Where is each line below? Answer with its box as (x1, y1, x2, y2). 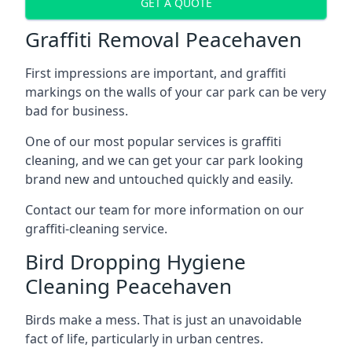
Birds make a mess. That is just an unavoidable (25, 310, 302, 328)
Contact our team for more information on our (25, 200, 304, 218)
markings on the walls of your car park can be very (25, 82, 326, 101)
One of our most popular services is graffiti (25, 132, 281, 150)
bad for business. (25, 101, 128, 119)
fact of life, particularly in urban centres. (25, 329, 263, 347)
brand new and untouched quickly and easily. (25, 170, 293, 188)
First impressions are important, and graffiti (25, 64, 286, 82)
